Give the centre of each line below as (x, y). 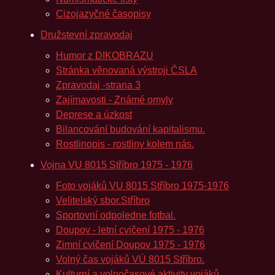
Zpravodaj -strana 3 (98, 85)
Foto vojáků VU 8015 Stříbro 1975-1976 (142, 186)
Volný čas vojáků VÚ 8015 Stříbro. (130, 259)
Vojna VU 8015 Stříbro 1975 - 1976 (117, 165)
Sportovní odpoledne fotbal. (116, 215)
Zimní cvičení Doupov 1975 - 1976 (130, 245)
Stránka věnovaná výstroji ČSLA (126, 70)
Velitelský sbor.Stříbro (103, 200)
